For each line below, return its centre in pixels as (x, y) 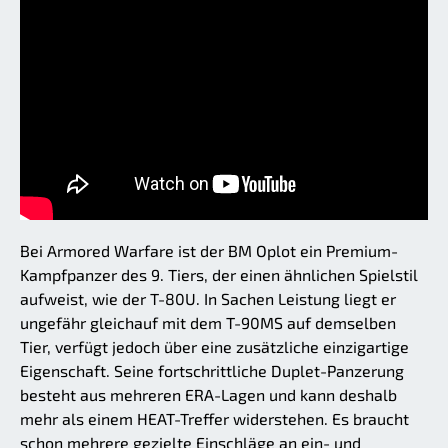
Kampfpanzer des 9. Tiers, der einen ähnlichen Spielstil (219, 275)
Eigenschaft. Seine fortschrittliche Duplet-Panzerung (212, 371)
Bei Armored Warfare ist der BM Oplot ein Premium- (209, 251)
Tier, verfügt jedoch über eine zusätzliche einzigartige (214, 347)
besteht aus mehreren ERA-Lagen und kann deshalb (208, 395)
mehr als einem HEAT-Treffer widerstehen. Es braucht (214, 419)
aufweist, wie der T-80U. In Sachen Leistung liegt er (208, 299)
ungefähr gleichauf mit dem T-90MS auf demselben (208, 323)
